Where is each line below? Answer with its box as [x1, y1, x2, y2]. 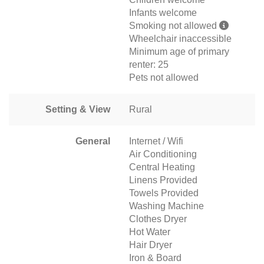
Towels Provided [129, 187, 199, 198]
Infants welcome [129, 7, 197, 18]
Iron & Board [129, 252, 181, 263]
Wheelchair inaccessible [129, 33, 232, 44]
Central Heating [129, 161, 195, 172]
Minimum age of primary [129, 46, 229, 57]
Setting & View [45, 104, 110, 114]
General [75, 136, 110, 146]
